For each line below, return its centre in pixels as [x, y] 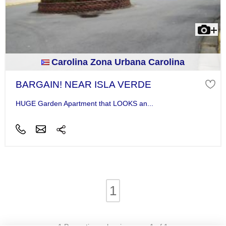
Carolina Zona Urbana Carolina [118, 62]
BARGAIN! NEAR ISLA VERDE [83, 84]
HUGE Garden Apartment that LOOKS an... [84, 104]
